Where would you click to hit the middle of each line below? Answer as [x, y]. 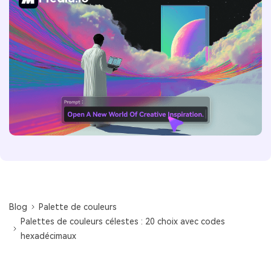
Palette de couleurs [78, 207]
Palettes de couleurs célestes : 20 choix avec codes [123, 222]
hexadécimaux [49, 236]
